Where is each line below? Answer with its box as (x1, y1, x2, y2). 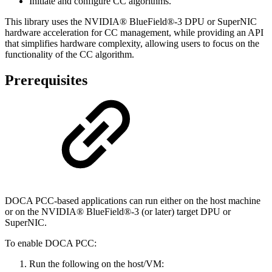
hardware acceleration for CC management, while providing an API (5, 27, 263, 38)
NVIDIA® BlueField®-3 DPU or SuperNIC (84, 16, 257, 27)
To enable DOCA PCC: (5, 237, 97, 248)
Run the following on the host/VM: (29, 258, 164, 269)
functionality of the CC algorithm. (5, 49, 134, 59)
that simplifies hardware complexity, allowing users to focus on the (5, 38, 259, 49)
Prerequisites (5, 72, 87, 88)
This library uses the (5, 16, 84, 27)
